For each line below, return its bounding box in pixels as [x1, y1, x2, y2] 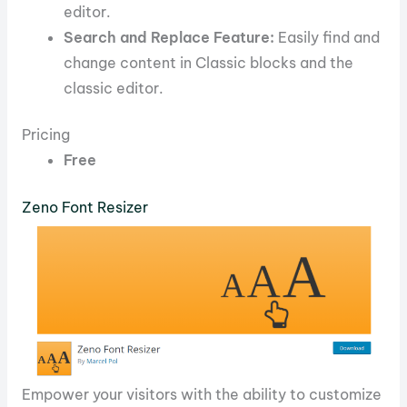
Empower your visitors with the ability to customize [21, 384, 382, 403]
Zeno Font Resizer [21, 197, 148, 216]
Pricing [21, 125, 70, 144]
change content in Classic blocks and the [64, 54, 354, 73]
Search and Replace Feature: [64, 28, 275, 47]
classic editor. [64, 79, 164, 98]
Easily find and [274, 28, 381, 47]
